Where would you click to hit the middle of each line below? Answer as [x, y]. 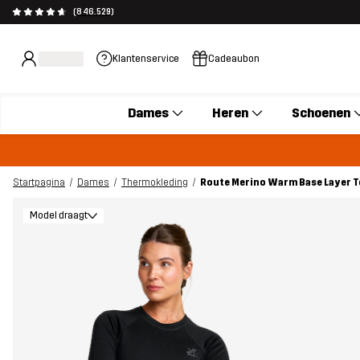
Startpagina [39, 182]
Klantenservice [146, 58]
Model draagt [58, 215]
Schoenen [321, 113]
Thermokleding [155, 182]
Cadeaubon [234, 58]
